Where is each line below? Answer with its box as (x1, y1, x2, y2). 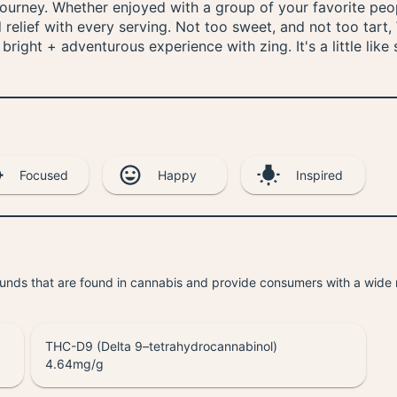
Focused (19, 167, 68, 183)
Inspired (296, 167, 343, 183)
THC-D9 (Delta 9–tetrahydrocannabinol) (44, 339, 277, 354)
